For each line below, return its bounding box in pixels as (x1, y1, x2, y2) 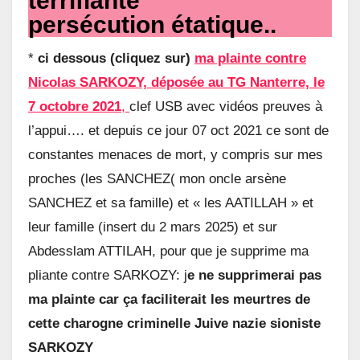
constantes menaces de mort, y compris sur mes (28, 147, 323, 163)
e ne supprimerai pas (187, 268, 321, 284)
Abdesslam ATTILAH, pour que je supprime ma (28, 243, 309, 260)
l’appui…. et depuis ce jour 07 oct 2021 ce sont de (28, 123, 329, 139)
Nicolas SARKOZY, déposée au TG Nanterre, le (28, 75, 325, 91)
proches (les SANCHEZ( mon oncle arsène (28, 171, 286, 187)
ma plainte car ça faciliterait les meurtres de (28, 292, 310, 308)
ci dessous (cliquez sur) (34, 51, 194, 67)
